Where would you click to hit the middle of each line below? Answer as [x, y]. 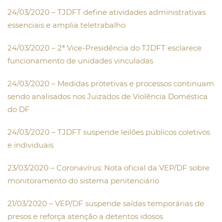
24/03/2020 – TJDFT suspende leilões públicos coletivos [109, 132]
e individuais [30, 145]
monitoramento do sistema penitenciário [83, 181]
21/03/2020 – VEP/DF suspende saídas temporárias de [106, 204]
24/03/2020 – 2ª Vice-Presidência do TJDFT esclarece [105, 48]
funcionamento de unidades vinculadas [80, 61]
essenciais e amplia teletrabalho [66, 25]
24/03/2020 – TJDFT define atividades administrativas [107, 12]
